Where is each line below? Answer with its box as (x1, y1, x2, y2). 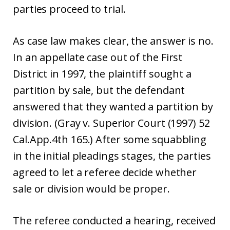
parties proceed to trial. (13, 2, 126, 16)
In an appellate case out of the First (13, 50, 183, 64)
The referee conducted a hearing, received (13, 214, 216, 227)
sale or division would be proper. (13, 182, 170, 196)
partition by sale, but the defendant (13, 83, 185, 97)
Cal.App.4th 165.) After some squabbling (13, 132, 207, 146)
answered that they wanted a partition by (13, 100, 213, 113)
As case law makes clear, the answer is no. (13, 34, 214, 48)
